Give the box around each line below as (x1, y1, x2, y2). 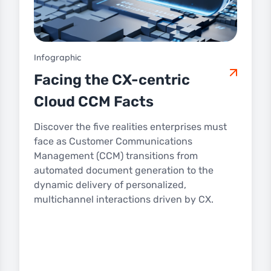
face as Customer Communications (34, 135, 192, 147)
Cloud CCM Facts (34, 93, 154, 110)
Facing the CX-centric (34, 71, 190, 88)
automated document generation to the (34, 164, 214, 176)
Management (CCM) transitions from (34, 149, 198, 162)
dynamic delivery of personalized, (34, 178, 186, 191)
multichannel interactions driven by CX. (34, 193, 214, 205)
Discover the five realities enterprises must (34, 120, 227, 132)
